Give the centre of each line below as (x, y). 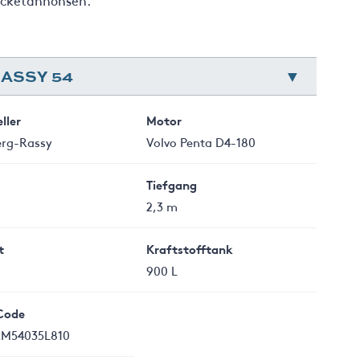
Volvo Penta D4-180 (201, 142)
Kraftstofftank (190, 249)
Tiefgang (172, 184)
